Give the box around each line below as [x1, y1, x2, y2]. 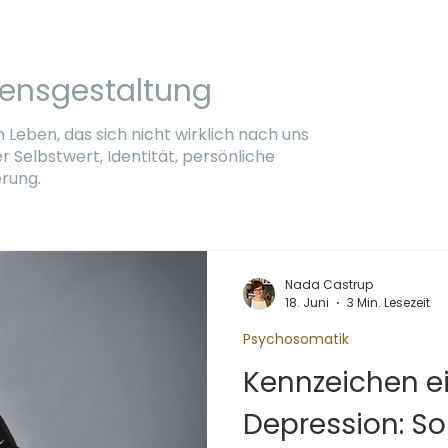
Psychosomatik [243, 329, 349, 350]
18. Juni [285, 294, 329, 312]
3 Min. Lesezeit [347, 294, 430, 312]
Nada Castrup [285, 275, 373, 293]
